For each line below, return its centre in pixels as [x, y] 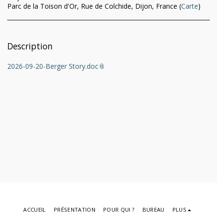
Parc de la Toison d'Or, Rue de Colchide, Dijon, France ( [94, 6]
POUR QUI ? [119, 210]
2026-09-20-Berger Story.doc [53, 66]
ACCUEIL [35, 210]
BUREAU [153, 210]
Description [30, 46]
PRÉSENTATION [75, 210]
